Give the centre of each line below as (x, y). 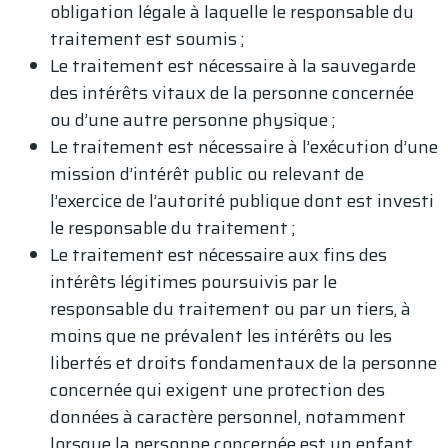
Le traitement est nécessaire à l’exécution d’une (244, 146)
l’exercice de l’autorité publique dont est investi (242, 200)
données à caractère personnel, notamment (228, 416)
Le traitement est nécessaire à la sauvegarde (233, 65)
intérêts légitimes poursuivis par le (193, 281)
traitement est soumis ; (147, 38)
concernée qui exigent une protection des (217, 389)
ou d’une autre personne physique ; (192, 119)
